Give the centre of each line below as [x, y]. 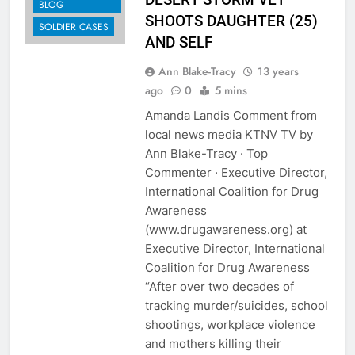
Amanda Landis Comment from [231, 115]
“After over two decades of [219, 286]
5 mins [231, 90]
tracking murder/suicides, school [236, 305]
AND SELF [178, 42]
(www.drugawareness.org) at [225, 229]
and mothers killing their [213, 343]
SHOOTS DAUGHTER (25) [231, 21]
